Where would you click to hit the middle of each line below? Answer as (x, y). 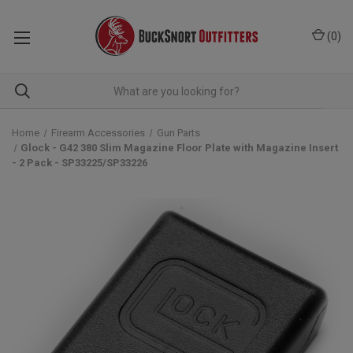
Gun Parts (178, 133)
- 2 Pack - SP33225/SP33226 (80, 163)
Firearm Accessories (98, 133)
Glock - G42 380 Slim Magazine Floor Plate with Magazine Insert (180, 148)
